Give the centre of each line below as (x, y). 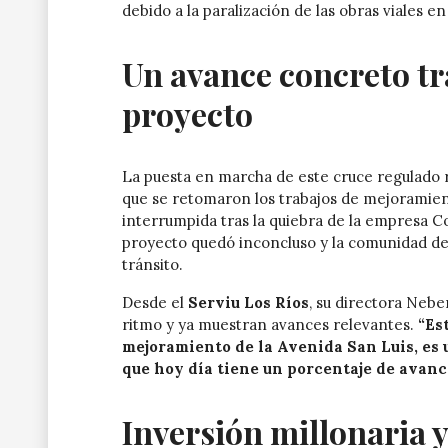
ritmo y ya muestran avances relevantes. (270, 324)
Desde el (155, 302)
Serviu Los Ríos (248, 302)
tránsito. (152, 264)
